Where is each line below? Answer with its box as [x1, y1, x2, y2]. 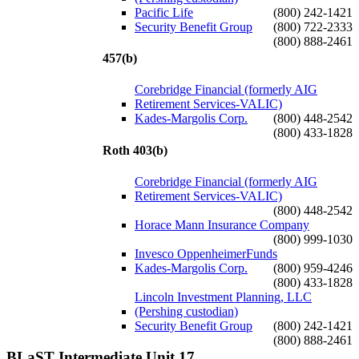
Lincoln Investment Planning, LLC [135, 289, 312, 304]
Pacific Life [135, 5, 193, 19]
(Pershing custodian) [135, 304, 238, 318]
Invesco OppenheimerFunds [135, 246, 277, 260]
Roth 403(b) [103, 143, 167, 157]
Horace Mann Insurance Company [135, 217, 309, 232]
